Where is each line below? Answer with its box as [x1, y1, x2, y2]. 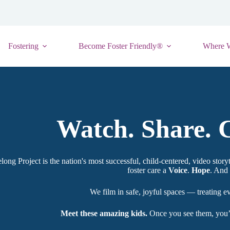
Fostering [8, 42, 39, 50]
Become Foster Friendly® [78, 42, 163, 50]
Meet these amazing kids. [60, 209, 147, 218]
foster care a [127, 166, 168, 175]
